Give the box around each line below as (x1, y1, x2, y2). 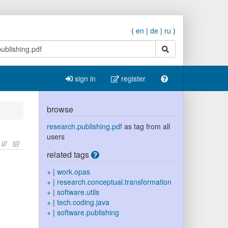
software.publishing (56, 207, 119, 217)
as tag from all (122, 121, 170, 131)
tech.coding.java (56, 197, 109, 207)
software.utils (56, 187, 99, 197)
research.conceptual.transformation (56, 177, 172, 187)
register (119, 73, 146, 83)
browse (46, 103, 73, 115)
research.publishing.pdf (46, 121, 122, 131)
